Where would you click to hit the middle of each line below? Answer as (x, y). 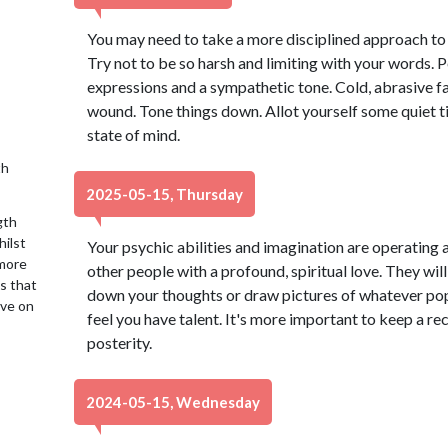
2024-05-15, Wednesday (173, 402)
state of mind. (133, 134)
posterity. (119, 342)
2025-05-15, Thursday (164, 194)
